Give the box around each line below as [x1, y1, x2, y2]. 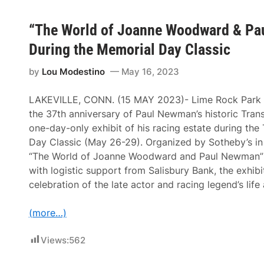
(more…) [28, 207, 67, 219]
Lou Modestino [41, 66, 105, 77]
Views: [40, 235, 69, 246]
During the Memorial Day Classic [28, 41, 230, 58]
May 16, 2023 [121, 66, 179, 77]
